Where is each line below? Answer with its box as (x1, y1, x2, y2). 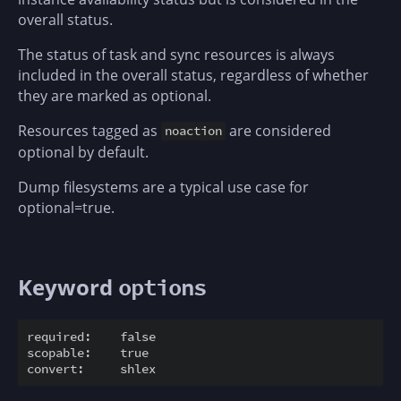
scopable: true (27, 344, 149, 361)
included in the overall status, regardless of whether (18, 64, 369, 85)
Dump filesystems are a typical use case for (18, 176, 309, 197)
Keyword (18, 271, 118, 302)
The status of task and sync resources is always (18, 44, 335, 64)
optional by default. (18, 141, 149, 162)
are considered (226, 120, 332, 141)
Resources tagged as (18, 120, 161, 141)
